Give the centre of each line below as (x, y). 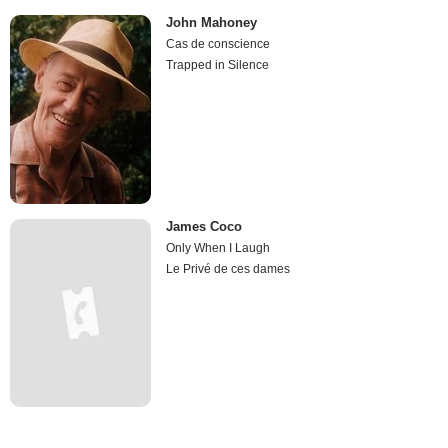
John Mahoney (212, 23)
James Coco (204, 226)
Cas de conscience (218, 44)
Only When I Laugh (218, 247)
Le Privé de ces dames (228, 268)
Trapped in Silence (218, 65)
